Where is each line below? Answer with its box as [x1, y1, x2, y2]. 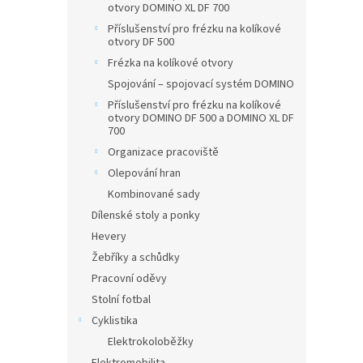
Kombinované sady [108, 186, 200, 203]
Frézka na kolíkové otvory [108, 55, 233, 71]
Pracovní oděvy [92, 271, 167, 287]
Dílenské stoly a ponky [92, 207, 200, 224]
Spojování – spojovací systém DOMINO [108, 76, 294, 92]
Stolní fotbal [92, 292, 151, 308]
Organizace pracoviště [108, 144, 219, 160]
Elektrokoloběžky [108, 334, 194, 350]
